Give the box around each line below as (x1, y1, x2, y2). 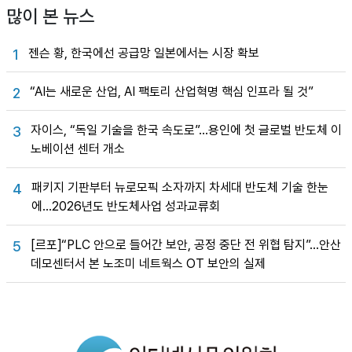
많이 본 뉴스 (6, 5, 94, 27)
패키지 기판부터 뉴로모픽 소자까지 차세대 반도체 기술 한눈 (31, 179, 328, 195)
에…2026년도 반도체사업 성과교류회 (31, 198, 220, 214)
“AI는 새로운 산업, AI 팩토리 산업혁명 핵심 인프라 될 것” (30, 83, 313, 99)
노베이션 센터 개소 (31, 141, 125, 156)
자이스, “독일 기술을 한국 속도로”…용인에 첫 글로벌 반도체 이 (31, 122, 342, 137)
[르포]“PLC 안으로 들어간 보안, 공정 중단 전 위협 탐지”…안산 (31, 236, 341, 252)
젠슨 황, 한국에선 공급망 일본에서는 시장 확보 (28, 45, 259, 60)
